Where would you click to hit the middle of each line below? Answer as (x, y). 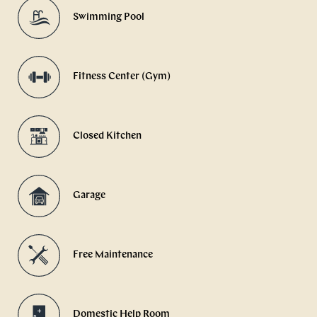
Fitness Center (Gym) (122, 77)
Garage (89, 196)
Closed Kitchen (107, 137)
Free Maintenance (113, 255)
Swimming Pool (109, 18)
